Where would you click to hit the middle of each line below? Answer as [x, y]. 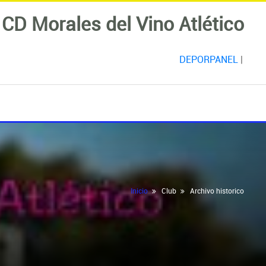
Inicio [139, 191]
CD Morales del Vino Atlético [123, 23]
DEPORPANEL [208, 59]
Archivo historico [217, 191]
